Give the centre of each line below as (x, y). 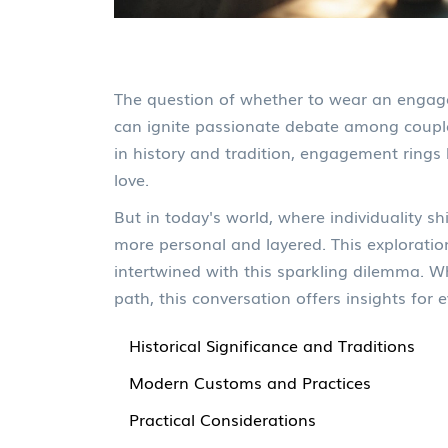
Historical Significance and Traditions (272, 345)
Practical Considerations (222, 419)
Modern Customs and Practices (250, 382)
